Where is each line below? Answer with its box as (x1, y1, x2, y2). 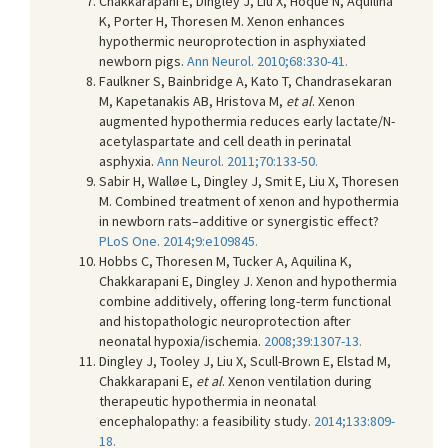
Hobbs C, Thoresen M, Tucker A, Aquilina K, (99, 251, 352, 270)
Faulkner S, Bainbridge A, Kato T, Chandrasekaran (99, 71, 392, 90)
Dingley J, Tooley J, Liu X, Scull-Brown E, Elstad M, (99, 351, 391, 370)
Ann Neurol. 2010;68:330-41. (187, 51, 348, 70)
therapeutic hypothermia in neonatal (99, 391, 316, 410)
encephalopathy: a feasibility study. (99, 411, 314, 430)
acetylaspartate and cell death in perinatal (99, 131, 351, 150)
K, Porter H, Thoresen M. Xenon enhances (99, 11, 345, 30)
